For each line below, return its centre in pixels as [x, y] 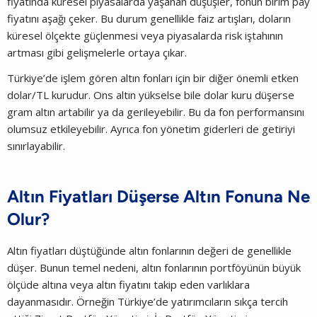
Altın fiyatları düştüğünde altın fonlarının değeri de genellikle [149, 250]
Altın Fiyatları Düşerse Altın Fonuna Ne [158, 196]
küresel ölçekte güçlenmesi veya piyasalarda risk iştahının [145, 35]
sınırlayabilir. [36, 145]
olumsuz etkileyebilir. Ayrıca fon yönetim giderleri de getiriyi [151, 128]
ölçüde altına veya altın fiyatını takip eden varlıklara [128, 284]
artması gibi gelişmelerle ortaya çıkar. [97, 52]
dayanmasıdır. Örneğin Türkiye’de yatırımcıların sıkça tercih [148, 301]
